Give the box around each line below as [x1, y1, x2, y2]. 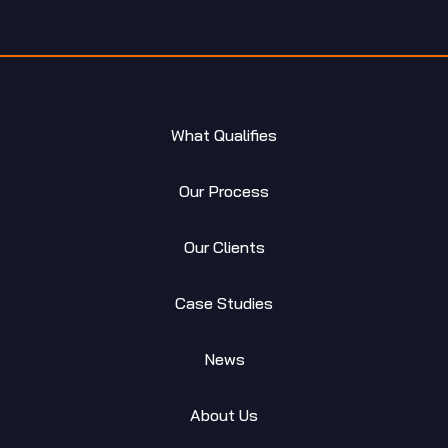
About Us [190, 404, 258, 425]
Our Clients [183, 236, 265, 257]
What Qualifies [171, 124, 277, 145]
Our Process [179, 180, 269, 201]
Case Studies [175, 292, 273, 313]
